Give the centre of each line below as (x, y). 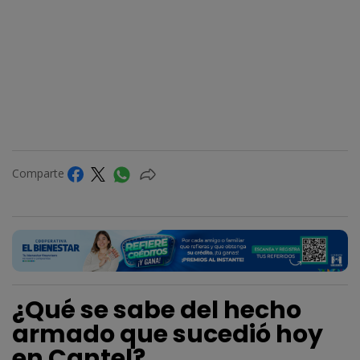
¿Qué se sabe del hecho (157, 310)
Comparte (40, 173)
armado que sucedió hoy (168, 334)
